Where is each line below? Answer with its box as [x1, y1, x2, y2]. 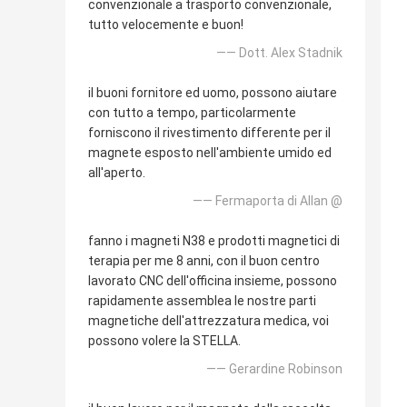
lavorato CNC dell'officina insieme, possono [88, 273, 337, 288]
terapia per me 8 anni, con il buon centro [88, 253, 320, 268]
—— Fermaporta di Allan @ [193, 193, 342, 208]
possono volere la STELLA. [88, 333, 241, 348]
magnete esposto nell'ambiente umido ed [88, 144, 332, 160]
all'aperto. [88, 164, 145, 180]
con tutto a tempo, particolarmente [88, 104, 296, 120]
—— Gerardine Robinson [206, 361, 342, 376]
